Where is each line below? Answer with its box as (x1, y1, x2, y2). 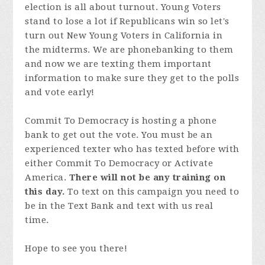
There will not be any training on (69, 172, 226, 183)
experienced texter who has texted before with (25, 144, 240, 154)
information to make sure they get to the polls (25, 73, 240, 83)
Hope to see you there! (25, 243, 128, 254)
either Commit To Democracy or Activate (25, 158, 214, 169)
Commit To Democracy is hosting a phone (25, 115, 217, 126)
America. (25, 172, 69, 183)
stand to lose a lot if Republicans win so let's (25, 16, 230, 27)
